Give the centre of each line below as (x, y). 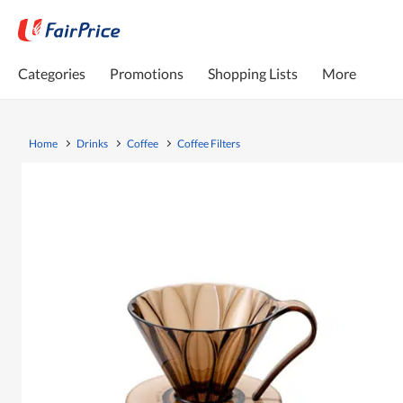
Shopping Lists (253, 73)
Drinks (92, 143)
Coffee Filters (209, 143)
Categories (52, 73)
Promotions (147, 73)
